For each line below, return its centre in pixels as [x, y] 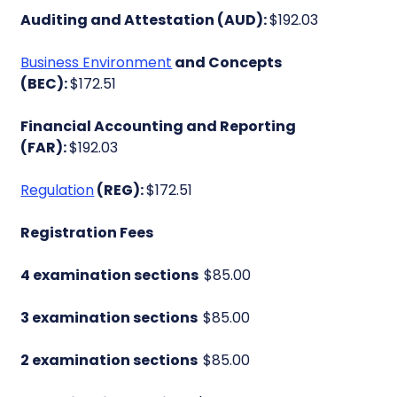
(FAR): [45, 148]
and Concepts [227, 62]
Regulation [58, 190]
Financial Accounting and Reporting [159, 126]
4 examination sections [113, 275]
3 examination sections [112, 318]
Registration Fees [87, 233]
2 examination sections [112, 360]
